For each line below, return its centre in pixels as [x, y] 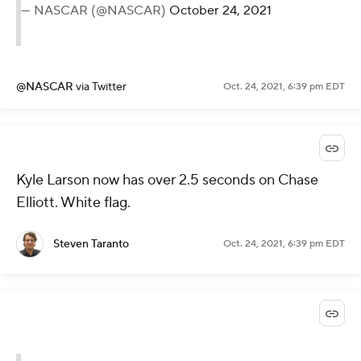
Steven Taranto [91, 244]
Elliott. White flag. [73, 202]
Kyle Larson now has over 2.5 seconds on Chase [167, 180]
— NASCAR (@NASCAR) [95, 10]
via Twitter [101, 87]
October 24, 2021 [220, 10]
